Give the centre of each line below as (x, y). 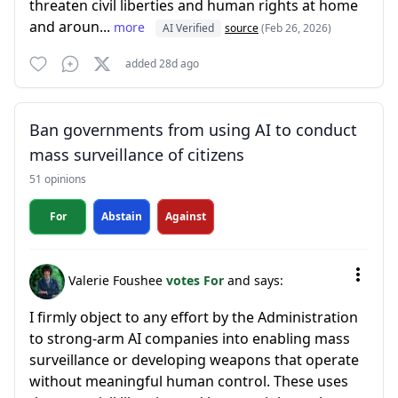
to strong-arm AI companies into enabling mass (190, 338)
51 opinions (58, 179)
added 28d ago (162, 64)
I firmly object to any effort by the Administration (194, 317)
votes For (197, 280)
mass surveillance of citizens (137, 155)
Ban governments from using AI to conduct (193, 130)
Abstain (122, 216)
